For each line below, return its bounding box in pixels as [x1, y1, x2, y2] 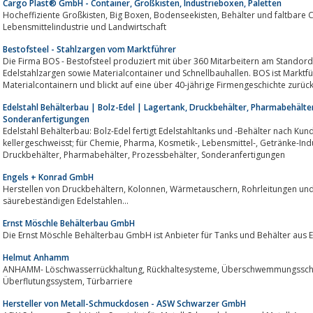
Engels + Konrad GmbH [3, 170, 94, 183]
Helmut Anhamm [3, 251, 69, 263]
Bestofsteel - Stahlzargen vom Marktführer [3, 43, 176, 55]
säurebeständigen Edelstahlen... [3, 194, 129, 207]
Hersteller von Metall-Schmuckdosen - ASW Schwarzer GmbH [3, 297, 246, 310]
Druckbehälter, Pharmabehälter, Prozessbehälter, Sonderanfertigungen [201, 148, 285, 161]
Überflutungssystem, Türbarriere [87, 275, 133, 287]
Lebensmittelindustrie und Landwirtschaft [3, 20, 166, 33]
